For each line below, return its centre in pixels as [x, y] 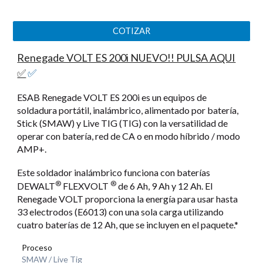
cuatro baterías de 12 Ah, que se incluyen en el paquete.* [128, 224]
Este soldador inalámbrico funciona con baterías [114, 172]
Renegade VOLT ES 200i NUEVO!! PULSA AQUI [127, 57]
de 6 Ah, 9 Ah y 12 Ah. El [165, 186]
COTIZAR [131, 31]
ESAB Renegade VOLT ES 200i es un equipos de [112, 97]
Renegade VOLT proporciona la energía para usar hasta [128, 198]
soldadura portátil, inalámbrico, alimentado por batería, [128, 110]
